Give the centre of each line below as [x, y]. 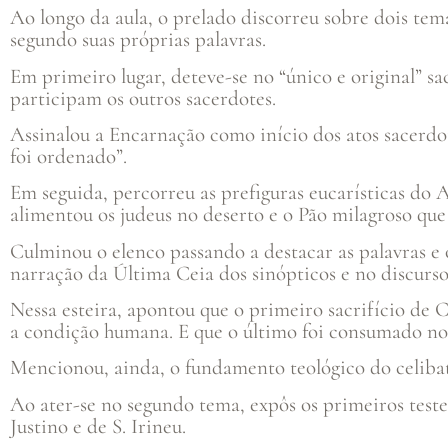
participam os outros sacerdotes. [143, 98]
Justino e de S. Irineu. [98, 426]
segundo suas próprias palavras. [138, 40]
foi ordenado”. [68, 156]
